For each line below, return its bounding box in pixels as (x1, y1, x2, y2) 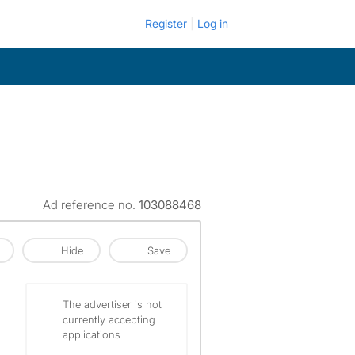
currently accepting (63, 313, 155, 326)
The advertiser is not (63, 298, 162, 311)
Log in (197, 17, 228, 30)
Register (145, 17, 187, 30)
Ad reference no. (43, 197, 139, 212)
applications (63, 328, 120, 341)
